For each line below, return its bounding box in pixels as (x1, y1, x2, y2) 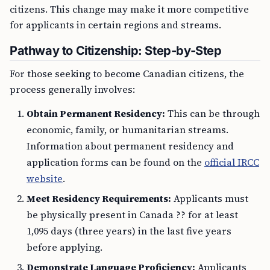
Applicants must (171, 192, 248, 206)
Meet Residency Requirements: (27, 192, 171, 206)
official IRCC (204, 155, 259, 169)
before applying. (27, 240, 102, 254)
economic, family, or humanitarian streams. (27, 123, 228, 137)
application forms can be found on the (27, 155, 204, 169)
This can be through (165, 107, 260, 121)
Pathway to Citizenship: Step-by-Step (10, 43, 222, 58)
